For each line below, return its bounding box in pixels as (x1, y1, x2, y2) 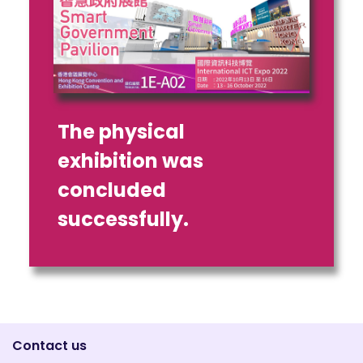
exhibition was (57, 147, 203, 174)
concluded (57, 176, 166, 203)
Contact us (12, 335, 87, 355)
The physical (57, 117, 185, 145)
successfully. (57, 205, 189, 233)
